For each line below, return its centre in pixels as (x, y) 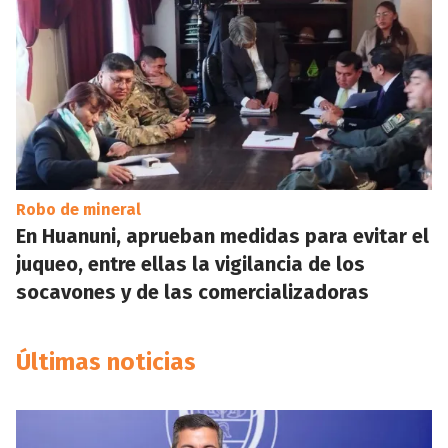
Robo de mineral (78, 209)
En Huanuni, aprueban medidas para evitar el (222, 236)
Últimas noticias (106, 362)
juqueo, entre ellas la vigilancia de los (190, 264)
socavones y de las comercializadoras (192, 292)
